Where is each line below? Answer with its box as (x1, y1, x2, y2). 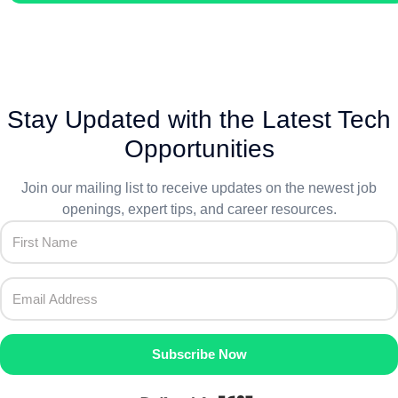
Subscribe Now (151, 346, 247, 362)
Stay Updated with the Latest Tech (7, 106, 391, 134)
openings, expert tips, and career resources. (61, 202, 337, 218)
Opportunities (123, 135, 275, 163)
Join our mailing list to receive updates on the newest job (21, 180, 377, 196)
